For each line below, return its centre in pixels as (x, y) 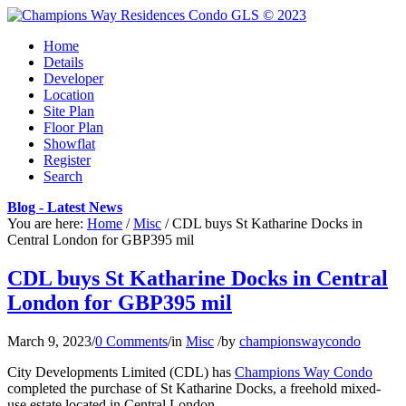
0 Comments (131, 341)
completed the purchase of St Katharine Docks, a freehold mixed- (194, 388)
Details (63, 62)
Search (63, 176)
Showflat (69, 144)
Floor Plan (73, 127)
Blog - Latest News (65, 207)
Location (69, 95)
